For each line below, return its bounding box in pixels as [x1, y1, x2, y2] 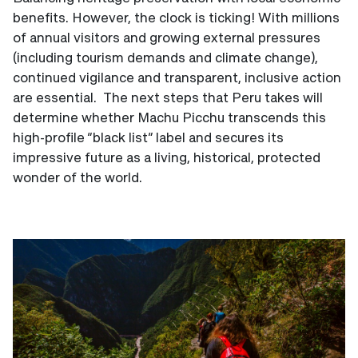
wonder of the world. [13, 168, 142, 185]
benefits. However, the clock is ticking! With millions [13, 8, 340, 26]
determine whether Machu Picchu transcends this [13, 108, 326, 125]
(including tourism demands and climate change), [13, 48, 318, 66]
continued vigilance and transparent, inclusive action [13, 68, 341, 86]
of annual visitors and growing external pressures [13, 28, 320, 46]
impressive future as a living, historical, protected [13, 148, 320, 165]
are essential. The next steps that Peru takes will [13, 88, 323, 105]
